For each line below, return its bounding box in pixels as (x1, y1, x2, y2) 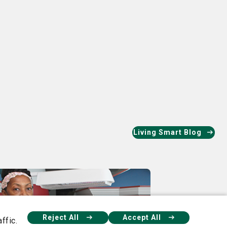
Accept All (123, 213, 163, 221)
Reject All (43, 213, 81, 221)
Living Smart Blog (133, 128, 202, 136)
